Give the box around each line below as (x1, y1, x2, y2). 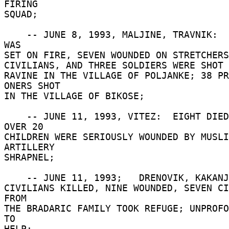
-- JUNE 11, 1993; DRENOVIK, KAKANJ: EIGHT (4, 172, 27, 183)
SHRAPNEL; (4, 152, 60, 163)
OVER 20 (4, 121, 49, 132)
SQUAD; (4, 9, 43, 19)
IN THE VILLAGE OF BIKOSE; (4, 90, 150, 101)
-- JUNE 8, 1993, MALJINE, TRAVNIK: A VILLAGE (4, 29, 27, 40)
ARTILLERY (4, 142, 60, 152)
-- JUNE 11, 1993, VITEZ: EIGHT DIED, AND (4, 111, 27, 122)
